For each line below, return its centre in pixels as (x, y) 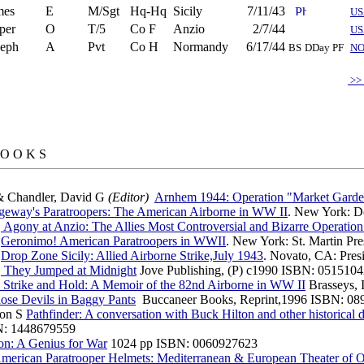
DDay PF (324, 48)
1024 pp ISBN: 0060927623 (182, 343)
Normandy (201, 47)
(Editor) (128, 197)
